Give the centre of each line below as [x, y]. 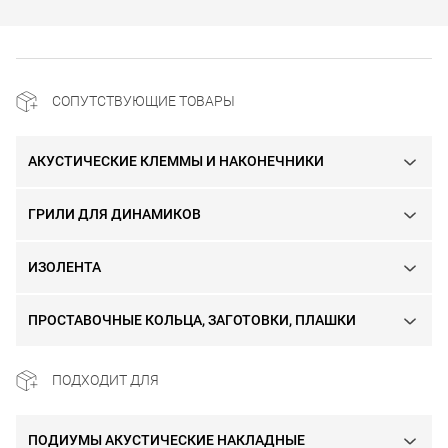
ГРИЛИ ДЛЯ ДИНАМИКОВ [114, 214]
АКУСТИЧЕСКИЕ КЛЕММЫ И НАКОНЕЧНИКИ [176, 161]
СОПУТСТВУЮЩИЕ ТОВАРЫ [143, 101]
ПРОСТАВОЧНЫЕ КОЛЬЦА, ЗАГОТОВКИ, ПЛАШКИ [192, 320]
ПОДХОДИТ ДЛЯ [105, 380]
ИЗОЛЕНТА [64, 267]
